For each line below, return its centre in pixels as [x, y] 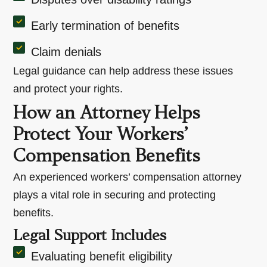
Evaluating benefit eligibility [102, 256]
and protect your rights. [68, 89]
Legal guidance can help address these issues [123, 71]
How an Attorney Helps [107, 114]
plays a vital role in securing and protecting [115, 195]
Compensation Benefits [107, 157]
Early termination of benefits [105, 25]
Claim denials [66, 52]
